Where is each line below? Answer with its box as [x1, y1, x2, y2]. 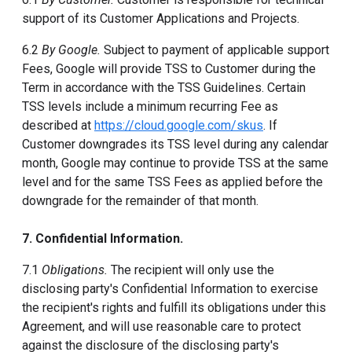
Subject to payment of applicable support [101, 42, 329, 57]
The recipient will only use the [108, 262, 274, 277]
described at [22, 118, 94, 133]
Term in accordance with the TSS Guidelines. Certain [22, 80, 306, 95]
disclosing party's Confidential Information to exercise [22, 281, 318, 296]
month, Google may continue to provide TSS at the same [22, 156, 328, 170]
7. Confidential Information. [22, 231, 183, 246]
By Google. [42, 42, 101, 57]
